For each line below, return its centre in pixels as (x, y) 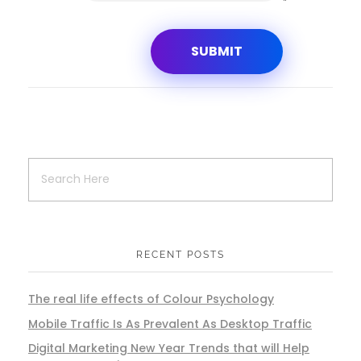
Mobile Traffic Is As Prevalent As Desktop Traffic (170, 324)
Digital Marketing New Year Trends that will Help (169, 349)
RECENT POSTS (180, 254)
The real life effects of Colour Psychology (151, 299)
